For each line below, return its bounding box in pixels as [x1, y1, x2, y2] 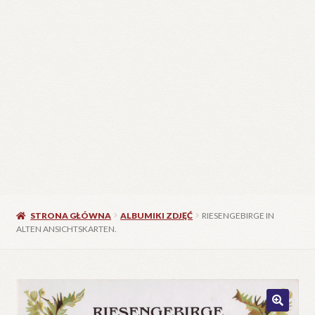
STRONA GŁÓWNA [30, 210, 112, 221]
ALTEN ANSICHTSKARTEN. [15, 223, 117, 234]
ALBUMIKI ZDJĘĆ [120, 210, 193, 221]
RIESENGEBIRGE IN [202, 210, 275, 221]
